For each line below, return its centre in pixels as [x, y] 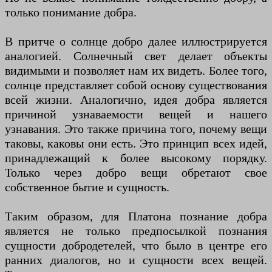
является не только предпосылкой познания [136, 231]
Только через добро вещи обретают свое [136, 173]
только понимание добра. [71, 12]
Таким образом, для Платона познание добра [136, 216]
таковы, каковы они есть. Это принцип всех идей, [136, 144]
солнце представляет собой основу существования [136, 85]
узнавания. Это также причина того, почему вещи [136, 129]
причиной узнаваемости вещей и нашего [136, 114]
